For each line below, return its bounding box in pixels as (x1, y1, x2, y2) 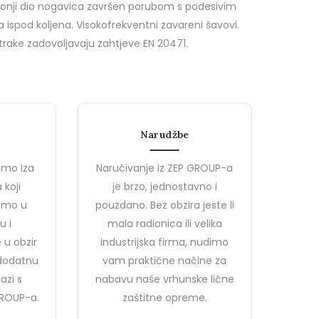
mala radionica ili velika (107, 216, 222, 231)
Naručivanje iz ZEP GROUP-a (96, 161, 234, 175)
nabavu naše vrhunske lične (95, 272, 234, 286)
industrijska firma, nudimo (100, 235, 229, 249)
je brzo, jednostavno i (112, 179, 217, 194)
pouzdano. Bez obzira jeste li (95, 198, 234, 212)
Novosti (123, 304, 156, 317)
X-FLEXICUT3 (61, 68, 125, 81)
